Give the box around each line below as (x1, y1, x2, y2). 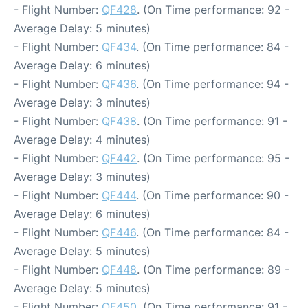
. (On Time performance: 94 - (136, 76, 289, 91)
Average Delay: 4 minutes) (14, 132, 151, 146)
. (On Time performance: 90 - (136, 188, 289, 202)
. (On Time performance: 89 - (137, 262, 289, 276)
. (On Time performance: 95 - (137, 151, 289, 165)
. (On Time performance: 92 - (137, 2, 289, 16)
